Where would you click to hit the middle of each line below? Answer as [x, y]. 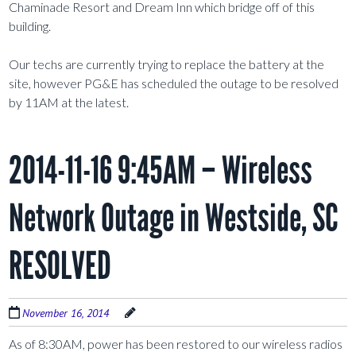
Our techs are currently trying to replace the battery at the [167, 64]
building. [30, 26]
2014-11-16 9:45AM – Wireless [161, 171]
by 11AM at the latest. [69, 103]
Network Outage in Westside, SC [174, 219]
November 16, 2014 [66, 313]
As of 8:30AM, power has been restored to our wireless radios [176, 344]
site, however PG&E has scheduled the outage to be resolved [174, 83]
